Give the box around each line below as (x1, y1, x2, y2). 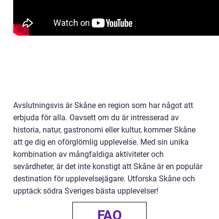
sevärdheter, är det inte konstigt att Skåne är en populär (13, 161, 202, 171)
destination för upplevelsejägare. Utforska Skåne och (13, 174, 195, 183)
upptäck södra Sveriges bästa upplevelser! (13, 186, 158, 196)
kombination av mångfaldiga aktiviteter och (13, 149, 164, 159)
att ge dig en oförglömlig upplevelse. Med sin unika (13, 137, 189, 147)
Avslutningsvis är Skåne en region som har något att (13, 100, 193, 110)
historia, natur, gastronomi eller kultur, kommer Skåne (13, 125, 196, 134)
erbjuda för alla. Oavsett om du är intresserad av (13, 112, 179, 122)
